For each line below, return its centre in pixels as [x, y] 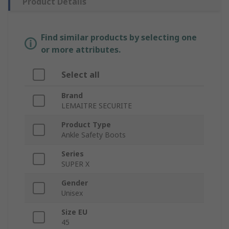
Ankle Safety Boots [94, 135]
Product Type [86, 125]
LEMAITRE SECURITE [97, 106]
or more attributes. [81, 50]
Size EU [74, 212]
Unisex [72, 193]
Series [73, 154]
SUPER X [75, 164]
